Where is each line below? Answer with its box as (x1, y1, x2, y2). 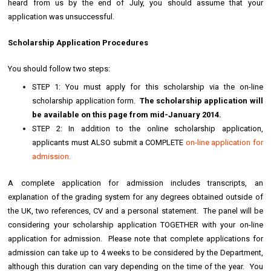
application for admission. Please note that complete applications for (8, 234, 263, 244)
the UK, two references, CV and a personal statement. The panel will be (8, 206, 263, 216)
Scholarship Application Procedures (8, 38, 149, 47)
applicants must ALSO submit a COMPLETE (32, 138, 186, 148)
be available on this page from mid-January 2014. (32, 110, 222, 120)
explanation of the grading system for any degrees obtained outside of (8, 192, 263, 202)
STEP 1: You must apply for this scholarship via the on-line (32, 82, 263, 92)
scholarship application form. (32, 96, 140, 106)
